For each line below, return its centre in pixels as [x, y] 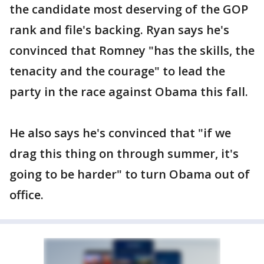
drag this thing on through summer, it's [124, 154]
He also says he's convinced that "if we [120, 133]
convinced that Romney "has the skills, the [132, 50]
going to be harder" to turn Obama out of [130, 174]
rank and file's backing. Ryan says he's [119, 30]
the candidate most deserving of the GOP [129, 9]
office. [27, 195]
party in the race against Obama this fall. [129, 92]
